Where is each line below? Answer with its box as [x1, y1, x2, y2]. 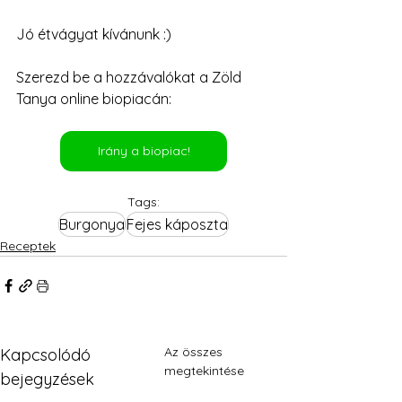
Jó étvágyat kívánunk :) [16, 24, 171, 43]
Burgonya [59, 214, 125, 233]
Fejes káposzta [127, 214, 228, 233]
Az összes [163, 343, 223, 360]
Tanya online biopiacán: [16, 89, 171, 108]
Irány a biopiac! [97, 142, 190, 159]
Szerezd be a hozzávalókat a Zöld [16, 67, 245, 86]
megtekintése [163, 362, 244, 379]
